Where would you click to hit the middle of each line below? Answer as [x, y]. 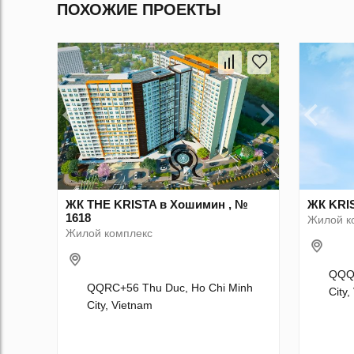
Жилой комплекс [109, 233]
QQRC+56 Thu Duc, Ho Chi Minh [170, 288]
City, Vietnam [120, 305]
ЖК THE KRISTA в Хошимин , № [157, 205]
